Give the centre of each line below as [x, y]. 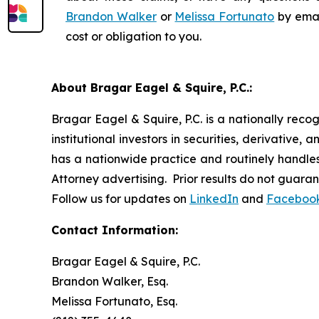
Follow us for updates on [120, 199]
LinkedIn [214, 199]
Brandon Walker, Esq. [110, 282]
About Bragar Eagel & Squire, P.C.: [152, 88]
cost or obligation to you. [134, 37]
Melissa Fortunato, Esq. [114, 302]
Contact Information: [115, 230]
